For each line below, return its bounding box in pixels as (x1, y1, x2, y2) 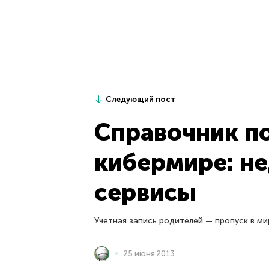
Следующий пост (106, 94, 175, 104)
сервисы (94, 177, 196, 207)
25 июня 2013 (124, 249, 175, 258)
